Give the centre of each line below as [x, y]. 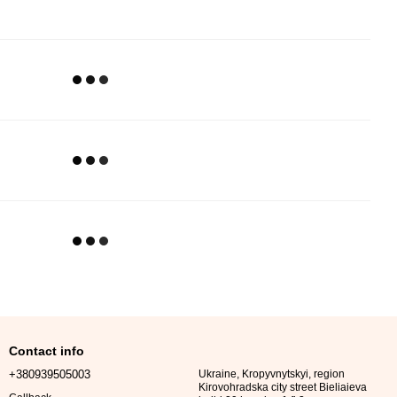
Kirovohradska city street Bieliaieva [283, 387]
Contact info [47, 351]
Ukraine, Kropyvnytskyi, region [272, 374]
